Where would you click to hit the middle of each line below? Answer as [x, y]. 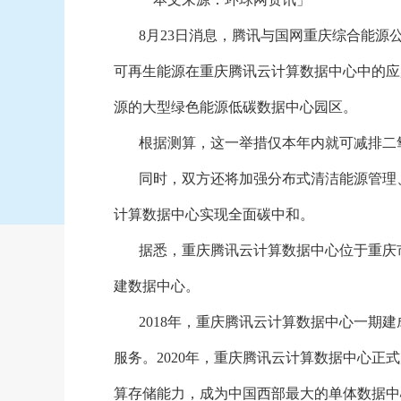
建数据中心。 [156, 286]
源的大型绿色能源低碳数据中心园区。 [235, 107]
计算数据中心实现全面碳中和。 [213, 214]
